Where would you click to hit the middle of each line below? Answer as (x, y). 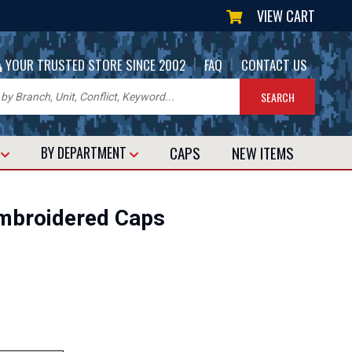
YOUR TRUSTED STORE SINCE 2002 (94, 64)
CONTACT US (274, 64)
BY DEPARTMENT (85, 152)
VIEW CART (286, 16)
